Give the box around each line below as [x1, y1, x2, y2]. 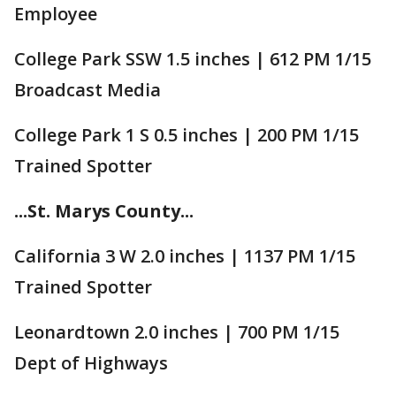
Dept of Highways [14, 350, 168, 375]
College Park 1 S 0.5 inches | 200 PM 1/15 [14, 122, 359, 147]
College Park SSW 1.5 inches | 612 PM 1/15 [14, 46, 371, 71]
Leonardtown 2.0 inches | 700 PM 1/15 [14, 319, 339, 344]
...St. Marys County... [14, 198, 194, 223]
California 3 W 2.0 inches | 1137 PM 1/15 [14, 243, 355, 268]
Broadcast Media [14, 77, 161, 102]
